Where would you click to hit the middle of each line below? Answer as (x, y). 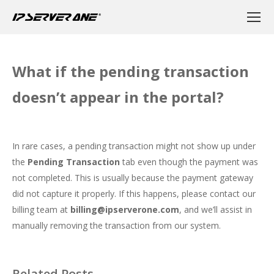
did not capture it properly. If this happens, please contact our (134, 194)
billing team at (41, 209)
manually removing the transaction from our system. (117, 225)
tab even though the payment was (189, 162)
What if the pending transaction (131, 71)
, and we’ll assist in (216, 209)
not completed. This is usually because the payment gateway (133, 178)
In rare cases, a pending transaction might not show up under (134, 146)
